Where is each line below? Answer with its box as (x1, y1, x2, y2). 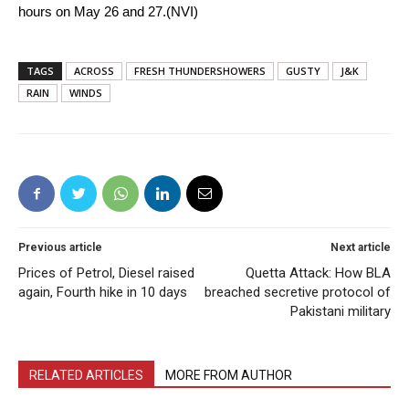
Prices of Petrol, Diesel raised (18, 265, 194, 282)
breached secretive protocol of (204, 284, 391, 301)
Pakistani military (290, 303, 391, 320)
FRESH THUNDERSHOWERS (134, 64, 266, 79)
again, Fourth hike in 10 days (18, 284, 187, 301)
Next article (330, 241, 391, 255)
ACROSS (74, 64, 114, 79)
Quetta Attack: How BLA (246, 265, 391, 282)
